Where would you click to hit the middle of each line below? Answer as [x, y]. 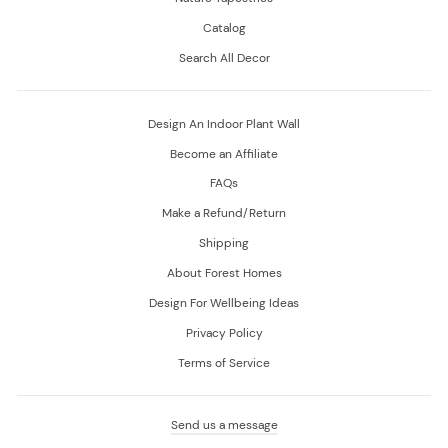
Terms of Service [224, 363]
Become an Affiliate [224, 153]
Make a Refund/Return [224, 213]
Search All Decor [224, 57]
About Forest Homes [224, 273]
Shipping [224, 243]
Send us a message [224, 425]
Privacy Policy [224, 333]
